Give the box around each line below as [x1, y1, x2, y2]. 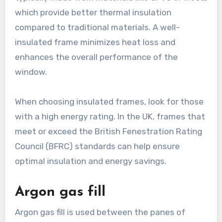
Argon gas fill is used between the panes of [14, 207, 185, 217]
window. [14, 67, 47, 77]
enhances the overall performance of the [14, 52, 178, 62]
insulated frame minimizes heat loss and [14, 37, 175, 48]
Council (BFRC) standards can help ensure [14, 141, 180, 152]
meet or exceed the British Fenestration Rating [14, 126, 202, 137]
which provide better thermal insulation [14, 7, 171, 18]
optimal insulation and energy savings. [14, 156, 166, 166]
